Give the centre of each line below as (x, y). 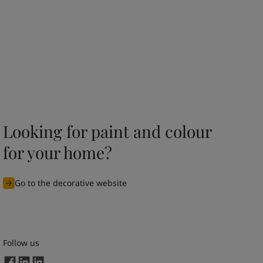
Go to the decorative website (71, 183)
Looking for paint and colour (107, 131)
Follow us (21, 243)
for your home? (58, 152)
